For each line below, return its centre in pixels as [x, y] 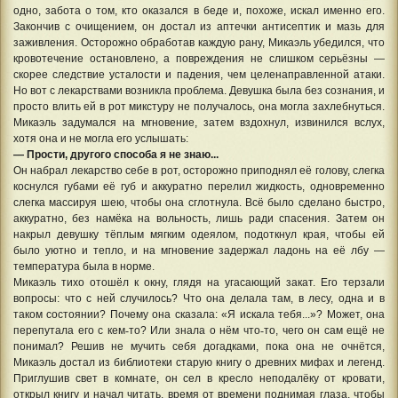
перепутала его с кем [69, 330]
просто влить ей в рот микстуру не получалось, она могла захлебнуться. [199, 106]
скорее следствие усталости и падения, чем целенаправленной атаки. [199, 74]
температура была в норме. [84, 266]
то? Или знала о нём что [194, 330]
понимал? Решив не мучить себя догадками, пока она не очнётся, [199, 346]
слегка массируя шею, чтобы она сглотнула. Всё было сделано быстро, [199, 202]
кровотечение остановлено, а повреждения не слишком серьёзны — [199, 58]
